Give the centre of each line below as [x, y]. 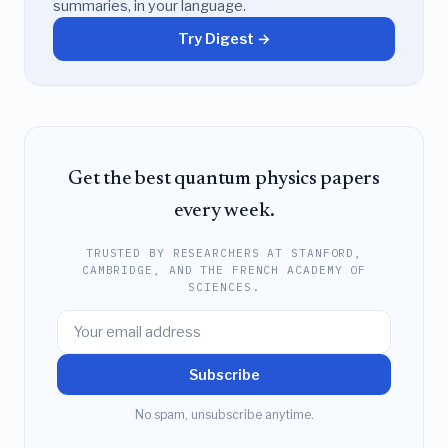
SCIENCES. [224, 286]
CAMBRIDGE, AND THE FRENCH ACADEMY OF [224, 269]
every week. [224, 211]
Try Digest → [224, 38]
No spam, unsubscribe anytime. [224, 414]
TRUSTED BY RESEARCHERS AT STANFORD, [224, 252]
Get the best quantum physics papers [224, 179]
